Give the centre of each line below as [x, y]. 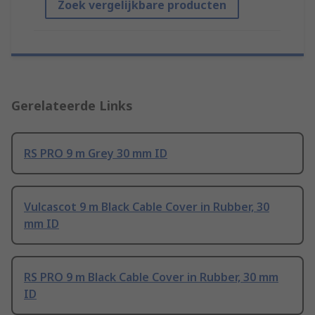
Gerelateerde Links [72, 106]
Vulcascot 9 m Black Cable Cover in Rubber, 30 [147, 207]
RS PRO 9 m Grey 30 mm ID [96, 154]
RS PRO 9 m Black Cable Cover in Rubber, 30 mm [151, 277]
